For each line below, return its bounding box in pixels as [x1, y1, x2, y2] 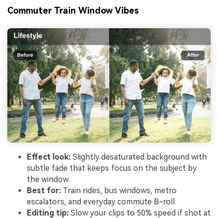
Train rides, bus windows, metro [61, 185, 177, 195]
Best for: [27, 185, 61, 195]
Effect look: [27, 152, 71, 162]
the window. [27, 174, 70, 184]
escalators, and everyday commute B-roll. [27, 197, 176, 206]
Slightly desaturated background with [71, 152, 207, 162]
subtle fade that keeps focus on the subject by [27, 163, 197, 173]
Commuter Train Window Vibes [7, 5, 139, 16]
